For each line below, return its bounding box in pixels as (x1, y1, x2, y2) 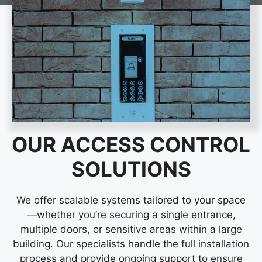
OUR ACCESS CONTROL (12, 132, 250, 157)
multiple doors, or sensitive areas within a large (20, 223, 242, 236)
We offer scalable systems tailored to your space (16, 194, 246, 206)
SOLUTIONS (71, 157, 191, 182)
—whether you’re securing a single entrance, (26, 209, 236, 221)
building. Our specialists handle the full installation (13, 238, 249, 250)
